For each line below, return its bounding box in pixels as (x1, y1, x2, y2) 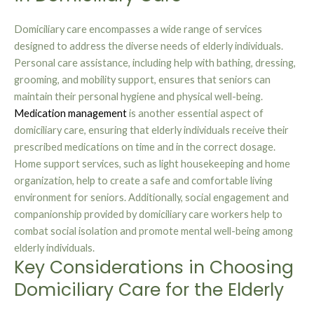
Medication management (14, 107, 127, 120)
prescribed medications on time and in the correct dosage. (14, 141, 275, 153)
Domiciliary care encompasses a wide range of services (14, 23, 262, 36)
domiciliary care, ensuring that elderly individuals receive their (14, 124, 289, 137)
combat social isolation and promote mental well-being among (14, 225, 293, 238)
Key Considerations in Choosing (14, 255, 294, 280)
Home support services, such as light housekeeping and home (14, 158, 290, 170)
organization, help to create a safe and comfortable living (14, 175, 273, 187)
